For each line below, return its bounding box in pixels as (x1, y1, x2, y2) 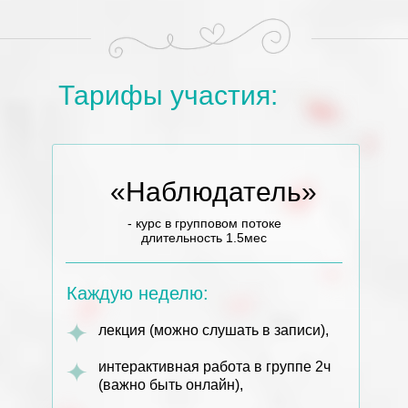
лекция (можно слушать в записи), (98, 322, 329, 338)
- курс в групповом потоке (127, 216, 281, 230)
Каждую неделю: (66, 283, 209, 303)
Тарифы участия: (58, 80, 278, 110)
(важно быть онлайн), (98, 377, 243, 393)
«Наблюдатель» (110, 177, 317, 207)
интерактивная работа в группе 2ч (98, 359, 331, 374)
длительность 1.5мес (141, 230, 267, 245)
